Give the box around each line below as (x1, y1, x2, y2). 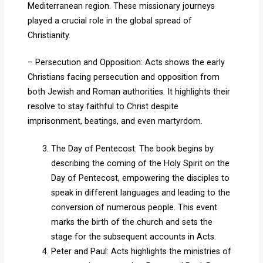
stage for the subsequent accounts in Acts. (51, 231, 217, 242)
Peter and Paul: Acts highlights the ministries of (51, 246, 232, 257)
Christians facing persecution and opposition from (28, 72, 220, 83)
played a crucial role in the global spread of (28, 15, 193, 26)
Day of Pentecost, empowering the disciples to (51, 173, 230, 183)
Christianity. (28, 30, 71, 41)
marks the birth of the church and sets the (51, 217, 213, 227)
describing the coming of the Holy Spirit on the (51, 158, 230, 168)
